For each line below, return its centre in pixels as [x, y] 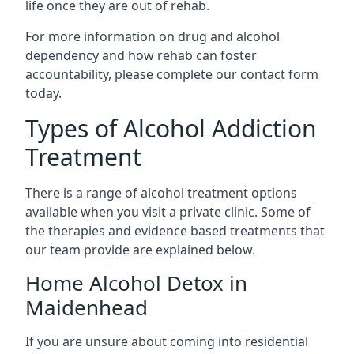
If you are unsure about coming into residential [167, 341]
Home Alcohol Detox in [136, 283]
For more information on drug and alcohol [153, 36]
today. [43, 93]
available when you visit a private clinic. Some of [168, 212]
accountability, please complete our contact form [172, 74]
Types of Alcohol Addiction [171, 128]
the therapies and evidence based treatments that [175, 231]
